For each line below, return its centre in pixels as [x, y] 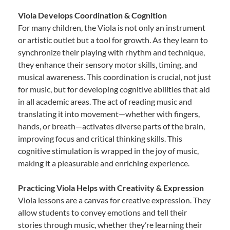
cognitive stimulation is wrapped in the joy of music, [108, 151]
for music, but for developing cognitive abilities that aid [114, 89]
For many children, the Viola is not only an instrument [112, 28]
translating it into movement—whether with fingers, [109, 114]
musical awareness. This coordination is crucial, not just [114, 77]
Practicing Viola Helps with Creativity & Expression [111, 188]
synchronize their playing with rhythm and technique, [111, 52]
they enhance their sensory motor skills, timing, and [108, 65]
